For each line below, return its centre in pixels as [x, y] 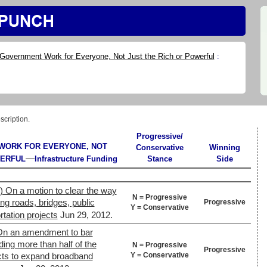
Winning [224, 148]
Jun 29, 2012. [86, 215]
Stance [159, 159]
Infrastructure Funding [76, 159]
